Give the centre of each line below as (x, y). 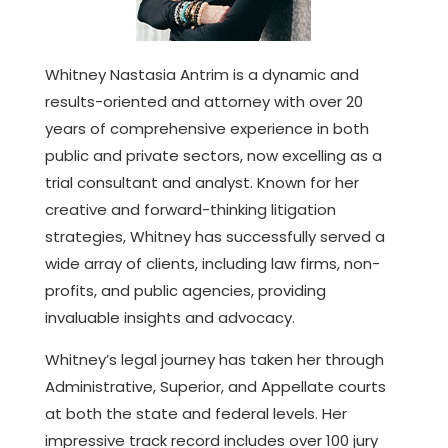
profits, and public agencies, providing (185, 290)
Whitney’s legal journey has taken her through (214, 359)
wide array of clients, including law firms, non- (212, 263)
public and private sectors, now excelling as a (213, 155)
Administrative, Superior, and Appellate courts (215, 386)
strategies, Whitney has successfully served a (214, 236)
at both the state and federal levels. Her (195, 413)
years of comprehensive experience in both (206, 128)
